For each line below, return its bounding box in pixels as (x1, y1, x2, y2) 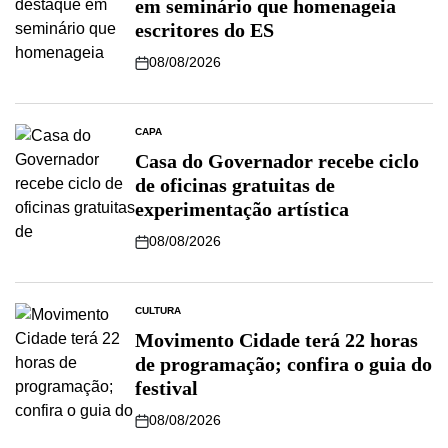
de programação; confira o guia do (135, 353, 432, 376)
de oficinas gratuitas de (135, 174, 335, 197)
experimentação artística (135, 198, 349, 221)
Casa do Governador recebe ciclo (135, 150, 419, 173)
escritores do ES (135, 19, 274, 42)
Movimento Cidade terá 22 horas (135, 329, 418, 352)
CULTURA (135, 305, 181, 317)
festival (135, 377, 198, 400)
